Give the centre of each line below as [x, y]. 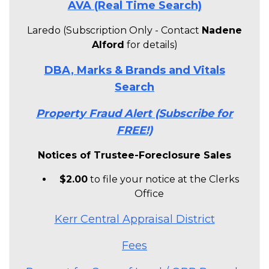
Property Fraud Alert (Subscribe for [134, 113]
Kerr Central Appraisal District [134, 219]
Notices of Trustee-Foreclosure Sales [134, 155]
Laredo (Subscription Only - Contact [114, 30]
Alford [108, 44]
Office [149, 193]
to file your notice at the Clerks [163, 179]
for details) [151, 44]
